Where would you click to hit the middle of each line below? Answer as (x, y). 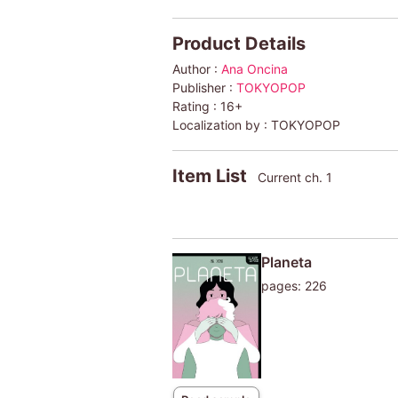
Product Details (239, 43)
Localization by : (221, 124)
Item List (211, 175)
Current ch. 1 (295, 177)
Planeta (286, 262)
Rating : (196, 106)
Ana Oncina (254, 68)
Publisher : (204, 87)
